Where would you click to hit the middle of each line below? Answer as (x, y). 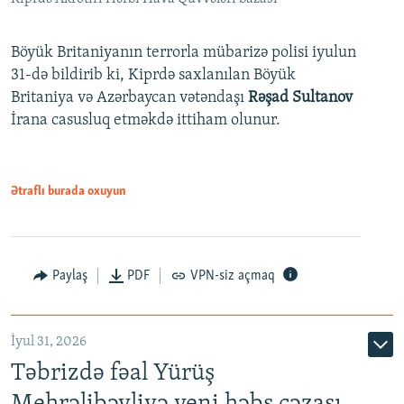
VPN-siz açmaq (232, 275)
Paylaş (69, 275)
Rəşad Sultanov (300, 97)
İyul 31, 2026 (49, 341)
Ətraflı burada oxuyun (69, 191)
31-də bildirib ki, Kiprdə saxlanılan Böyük (153, 75)
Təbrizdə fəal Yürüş (113, 373)
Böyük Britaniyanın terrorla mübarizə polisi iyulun (184, 52)
